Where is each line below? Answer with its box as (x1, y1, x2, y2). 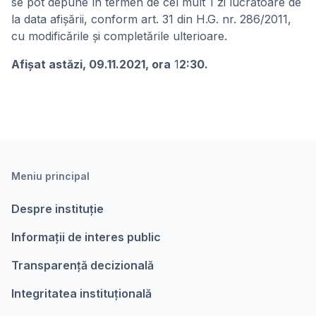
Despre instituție (11, 202, 104, 216)
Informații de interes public (11, 230, 161, 244)
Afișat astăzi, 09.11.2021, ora (11, 57, 171, 71)
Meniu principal (11, 170, 90, 182)
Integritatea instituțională (11, 286, 152, 300)
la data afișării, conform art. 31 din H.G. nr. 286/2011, (11, 12, 291, 26)
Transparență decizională (11, 258, 154, 272)
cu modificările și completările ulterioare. (11, 29, 227, 43)
